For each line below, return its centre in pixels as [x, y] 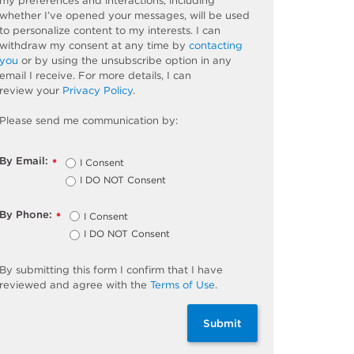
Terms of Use [183, 284]
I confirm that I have [172, 269]
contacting [216, 45]
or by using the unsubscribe [92, 60]
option [182, 60]
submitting [43, 269]
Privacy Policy [98, 90]
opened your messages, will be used [156, 15]
